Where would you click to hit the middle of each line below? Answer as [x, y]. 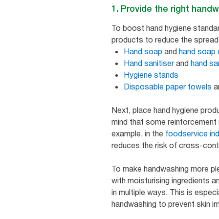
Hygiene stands [151, 75]
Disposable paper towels [168, 86]
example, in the [138, 133]
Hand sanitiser [149, 63]
